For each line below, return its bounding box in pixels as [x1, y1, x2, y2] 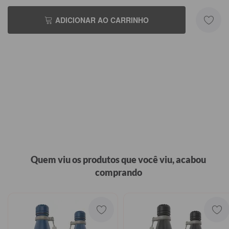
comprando [95, 167, 142, 178]
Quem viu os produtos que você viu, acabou [31, 154, 206, 165]
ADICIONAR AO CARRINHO [55, 15, 149, 25]
